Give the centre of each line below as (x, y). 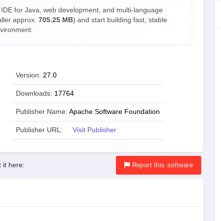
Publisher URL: (39, 130)
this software (173, 165)
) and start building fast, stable (120, 20)
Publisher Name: (42, 112)
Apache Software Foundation (114, 112)
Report (142, 165)
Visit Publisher (94, 130)
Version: (28, 75)
